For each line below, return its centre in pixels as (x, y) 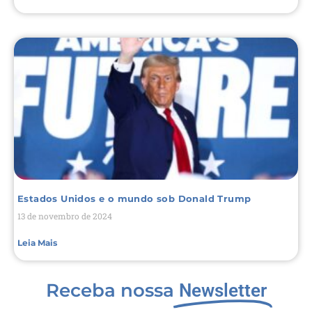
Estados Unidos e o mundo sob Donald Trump (134, 198)
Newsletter (223, 290)
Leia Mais (37, 242)
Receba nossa (110, 290)
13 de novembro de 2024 (65, 216)
